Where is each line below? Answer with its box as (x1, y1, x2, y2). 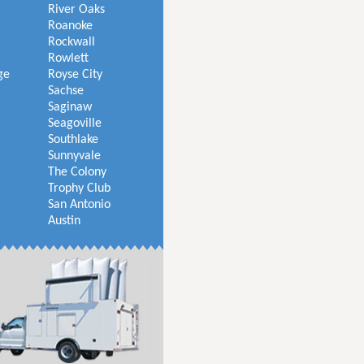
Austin (48, 214, 80, 227)
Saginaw (48, 101, 92, 114)
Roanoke (48, 19, 93, 32)
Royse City (48, 68, 102, 81)
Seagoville (48, 117, 102, 130)
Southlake (48, 133, 98, 146)
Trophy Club (48, 182, 110, 195)
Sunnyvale (48, 149, 101, 162)
